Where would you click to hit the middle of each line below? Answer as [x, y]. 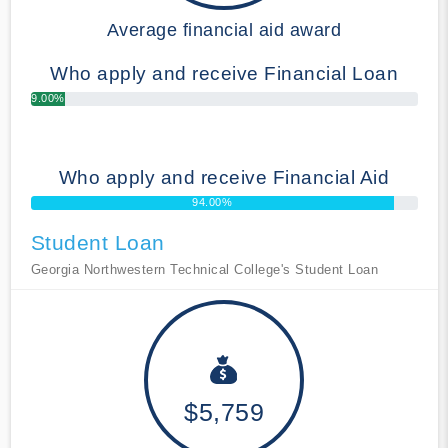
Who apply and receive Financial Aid [224, 177]
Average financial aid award [224, 29]
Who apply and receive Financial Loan [224, 73]
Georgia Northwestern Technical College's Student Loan [204, 269]
